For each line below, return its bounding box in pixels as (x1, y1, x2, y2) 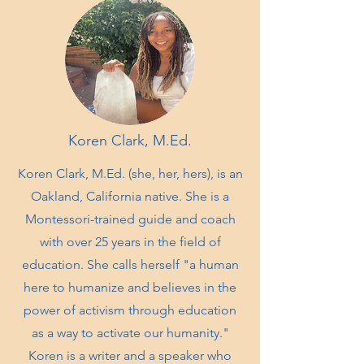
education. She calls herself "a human (21, 257, 239, 273)
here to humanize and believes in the (24, 279, 236, 296)
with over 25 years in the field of (39, 234, 221, 250)
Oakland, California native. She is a (31, 188, 229, 205)
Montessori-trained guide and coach (24, 211, 236, 227)
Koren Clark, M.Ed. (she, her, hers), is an (17, 166, 243, 182)
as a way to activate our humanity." (31, 325, 229, 341)
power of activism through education (24, 302, 236, 318)
